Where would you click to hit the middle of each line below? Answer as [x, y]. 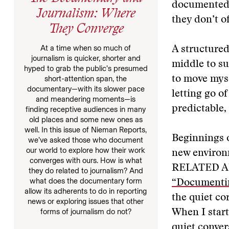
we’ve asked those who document [86, 140]
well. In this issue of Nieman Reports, [86, 130]
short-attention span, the [86, 78]
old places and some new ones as [86, 119]
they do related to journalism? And [86, 170]
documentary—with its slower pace [86, 89]
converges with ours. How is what [86, 160]
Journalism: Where [86, 14]
